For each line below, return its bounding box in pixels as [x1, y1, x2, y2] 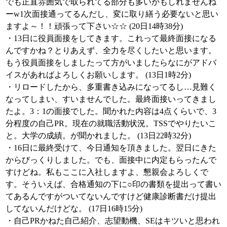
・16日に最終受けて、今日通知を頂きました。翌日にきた [6, 143, 216, 152]
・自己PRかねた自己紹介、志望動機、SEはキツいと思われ [6, 216, 220, 225]
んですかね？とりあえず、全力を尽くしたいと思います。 [6, 46, 216, 55]
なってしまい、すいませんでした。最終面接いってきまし [6, 95, 216, 103]
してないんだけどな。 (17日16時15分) [6, 204, 142, 213]
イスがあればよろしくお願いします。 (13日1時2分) [6, 70, 191, 79]
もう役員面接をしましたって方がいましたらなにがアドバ [6, 58, 216, 67]
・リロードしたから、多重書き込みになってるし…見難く [6, 83, 216, 91]
